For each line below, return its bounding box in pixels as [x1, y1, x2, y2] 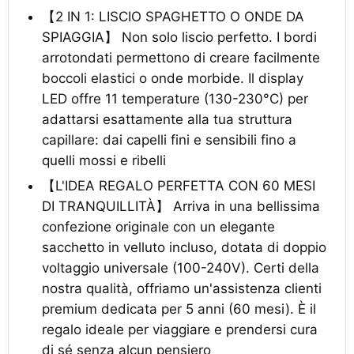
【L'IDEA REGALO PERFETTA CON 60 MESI [42, 178, 315, 194]
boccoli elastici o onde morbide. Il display [42, 70, 303, 86]
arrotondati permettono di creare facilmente [42, 50, 320, 66]
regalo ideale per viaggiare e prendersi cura [42, 322, 318, 337]
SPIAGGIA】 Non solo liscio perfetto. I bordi [42, 29, 317, 45]
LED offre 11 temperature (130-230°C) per [42, 91, 308, 107]
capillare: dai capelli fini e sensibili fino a [42, 132, 296, 148]
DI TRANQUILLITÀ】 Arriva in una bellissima [42, 198, 320, 214]
